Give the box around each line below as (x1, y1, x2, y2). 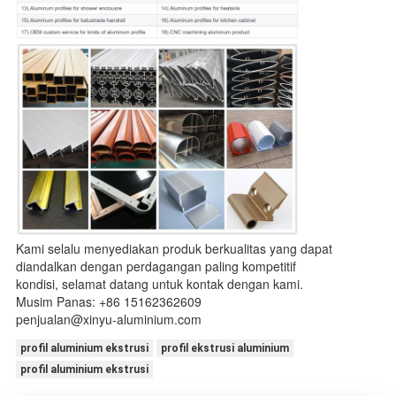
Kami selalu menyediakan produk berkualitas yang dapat (15, 239, 332, 257)
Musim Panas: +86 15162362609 (15, 292, 202, 310)
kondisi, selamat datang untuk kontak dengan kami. (15, 274, 303, 293)
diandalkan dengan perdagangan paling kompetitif (15, 256, 296, 275)
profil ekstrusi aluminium (160, 341, 289, 354)
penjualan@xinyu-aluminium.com (15, 309, 202, 328)
